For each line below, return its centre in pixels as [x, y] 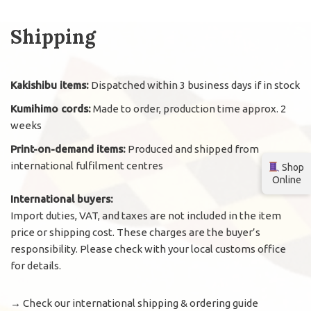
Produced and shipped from [192, 149]
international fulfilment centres [87, 166]
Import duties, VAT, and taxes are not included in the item [146, 216]
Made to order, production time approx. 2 [188, 109]
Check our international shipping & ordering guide [141, 303]
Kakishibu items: [50, 85]
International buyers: [62, 199]
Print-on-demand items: [68, 149]
